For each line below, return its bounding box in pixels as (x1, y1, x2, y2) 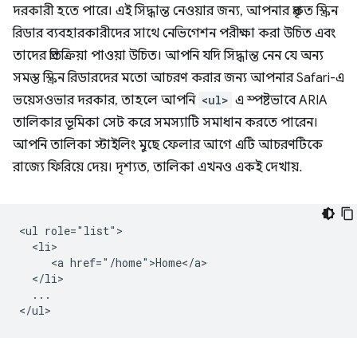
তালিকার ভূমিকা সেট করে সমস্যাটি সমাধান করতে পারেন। (13, 114, 318, 131)
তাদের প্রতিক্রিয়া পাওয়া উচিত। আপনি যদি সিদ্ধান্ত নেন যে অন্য (13, 47, 324, 64)
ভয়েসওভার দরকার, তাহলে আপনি (13, 92, 198, 108)
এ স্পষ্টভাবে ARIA (232, 92, 328, 108)
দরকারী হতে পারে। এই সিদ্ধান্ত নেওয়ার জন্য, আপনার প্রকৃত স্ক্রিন (13, 2, 338, 19)
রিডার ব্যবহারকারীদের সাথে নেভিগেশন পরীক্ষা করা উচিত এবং (13, 25, 335, 41)
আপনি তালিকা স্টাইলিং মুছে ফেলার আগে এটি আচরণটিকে (13, 136, 323, 153)
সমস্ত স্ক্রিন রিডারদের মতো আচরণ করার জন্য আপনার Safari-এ (13, 69, 344, 86)
